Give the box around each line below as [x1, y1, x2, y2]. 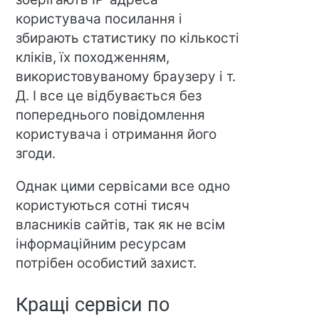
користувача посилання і [16, 10, 183, 27]
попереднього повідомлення [16, 106, 206, 123]
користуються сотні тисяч [16, 197, 190, 214]
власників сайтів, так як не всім [16, 216, 226, 233]
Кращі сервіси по [16, 293, 170, 316]
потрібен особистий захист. [16, 254, 197, 271]
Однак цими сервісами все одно [16, 177, 231, 194]
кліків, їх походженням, [16, 48, 170, 66]
